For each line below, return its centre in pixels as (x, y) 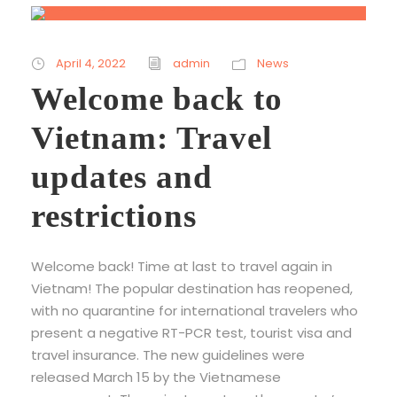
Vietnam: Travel (152, 137)
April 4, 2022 (91, 63)
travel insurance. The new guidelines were (168, 354)
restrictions (114, 215)
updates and (122, 176)
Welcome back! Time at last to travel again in (182, 266)
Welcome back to (157, 98)
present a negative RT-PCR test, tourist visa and (191, 332)
